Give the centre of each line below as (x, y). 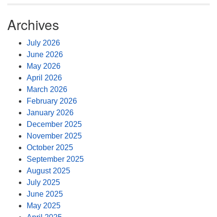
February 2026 (52, 101)
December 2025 (54, 124)
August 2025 (48, 171)
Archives (33, 24)
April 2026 (44, 78)
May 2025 (44, 206)
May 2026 (44, 66)
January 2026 (50, 113)
